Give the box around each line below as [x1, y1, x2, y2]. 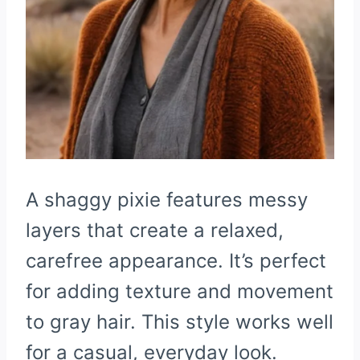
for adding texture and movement [26, 280, 333, 304]
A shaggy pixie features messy [26, 188, 308, 212]
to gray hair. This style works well [26, 310, 333, 334]
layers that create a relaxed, [26, 219, 284, 243]
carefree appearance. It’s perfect [26, 249, 326, 273]
